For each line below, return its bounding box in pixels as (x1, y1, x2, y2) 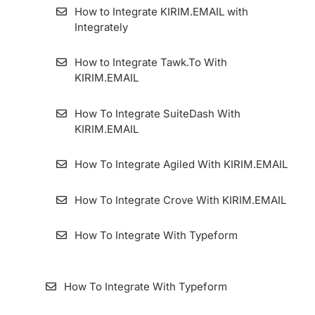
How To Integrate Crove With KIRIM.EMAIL (74, 193, 286, 207)
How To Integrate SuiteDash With (74, 106, 240, 120)
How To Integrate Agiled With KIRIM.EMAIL (74, 157, 288, 172)
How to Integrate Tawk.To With (74, 56, 227, 70)
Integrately (74, 20, 128, 34)
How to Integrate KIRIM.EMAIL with (74, 4, 248, 18)
